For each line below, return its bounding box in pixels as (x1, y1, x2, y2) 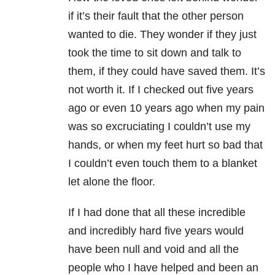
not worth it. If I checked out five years (68, 83, 254, 96)
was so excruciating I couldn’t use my (68, 120, 250, 133)
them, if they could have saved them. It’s (68, 65, 265, 78)
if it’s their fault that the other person (68, 10, 244, 23)
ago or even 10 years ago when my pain (68, 102, 265, 115)
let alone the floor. (68, 176, 155, 188)
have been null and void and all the (68, 243, 239, 256)
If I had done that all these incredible (68, 206, 246, 219)
